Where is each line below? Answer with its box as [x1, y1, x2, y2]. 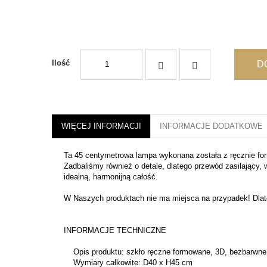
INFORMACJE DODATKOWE [160, 122, 263, 131]
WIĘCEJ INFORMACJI [61, 122, 141, 131]
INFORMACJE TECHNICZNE [64, 226, 166, 235]
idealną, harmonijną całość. [64, 172, 158, 181]
